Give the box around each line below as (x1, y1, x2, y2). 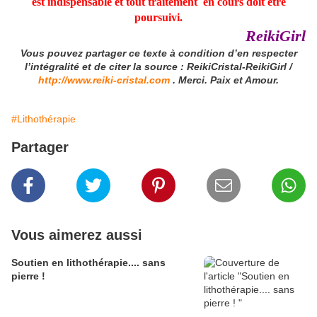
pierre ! (11, 270, 45, 282)
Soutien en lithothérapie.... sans (11, 257, 166, 269)
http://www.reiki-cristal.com (38, 74, 170, 86)
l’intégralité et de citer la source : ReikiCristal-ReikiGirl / (25, 61, 292, 73)
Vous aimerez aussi (11, 227, 142, 243)
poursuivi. (134, 11, 183, 24)
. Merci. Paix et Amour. (170, 74, 279, 86)
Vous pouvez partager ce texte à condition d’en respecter (20, 47, 297, 59)
